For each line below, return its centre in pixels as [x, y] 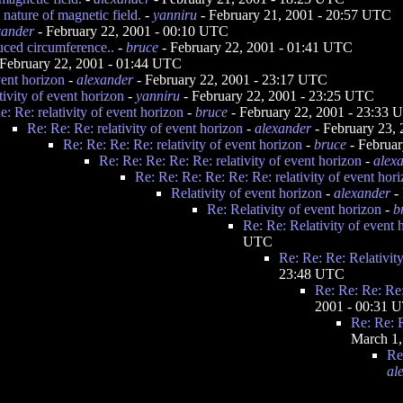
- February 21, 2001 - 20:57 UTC [294, 15]
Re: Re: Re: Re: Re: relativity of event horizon [230, 161]
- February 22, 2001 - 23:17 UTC [230, 80]
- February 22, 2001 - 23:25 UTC [277, 96]
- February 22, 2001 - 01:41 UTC [255, 47]
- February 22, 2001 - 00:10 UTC [131, 31]
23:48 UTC [312, 274]
